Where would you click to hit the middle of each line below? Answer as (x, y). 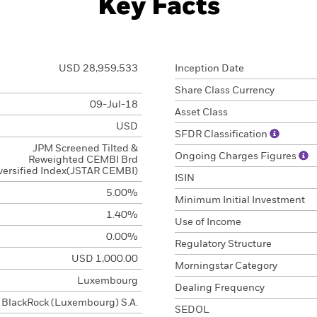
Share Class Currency (225, 91)
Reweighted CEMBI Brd (83, 160)
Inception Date (209, 69)
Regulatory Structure (223, 244)
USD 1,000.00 (104, 259)
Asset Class (201, 113)
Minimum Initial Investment (240, 200)
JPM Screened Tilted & (85, 149)
